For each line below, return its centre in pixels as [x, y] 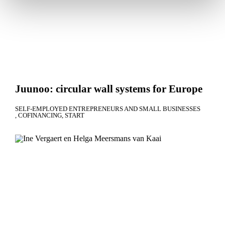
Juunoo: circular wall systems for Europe [109, 89]
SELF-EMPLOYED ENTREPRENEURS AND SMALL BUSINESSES [108, 109]
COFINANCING [40, 116]
